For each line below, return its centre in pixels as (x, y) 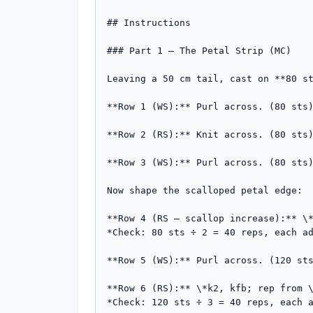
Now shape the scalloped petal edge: (205, 190)
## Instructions (149, 23)
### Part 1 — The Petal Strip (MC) (199, 51)
